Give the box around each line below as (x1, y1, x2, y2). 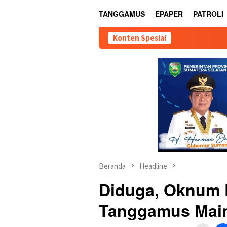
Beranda (99, 161, 126, 171)
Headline (139, 161, 167, 171)
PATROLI (193, 9, 223, 19)
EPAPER (155, 9, 183, 19)
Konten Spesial (113, 33, 166, 43)
